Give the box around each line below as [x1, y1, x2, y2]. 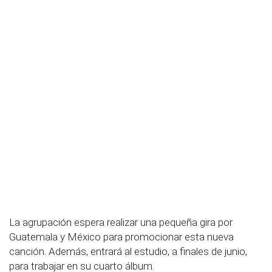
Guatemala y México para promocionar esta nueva [9, 231, 234, 243]
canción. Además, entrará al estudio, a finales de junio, [9, 245, 247, 257]
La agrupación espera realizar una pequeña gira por [9, 216, 233, 228]
